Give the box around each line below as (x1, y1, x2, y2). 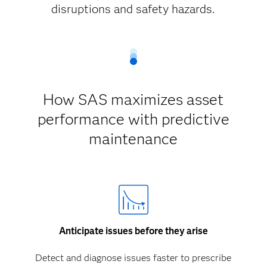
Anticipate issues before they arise (58, 225, 208, 237)
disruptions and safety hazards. (51, 2, 216, 16)
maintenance (89, 129, 178, 148)
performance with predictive (37, 110, 229, 129)
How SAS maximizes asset (43, 90, 224, 109)
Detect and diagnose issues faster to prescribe (35, 252, 232, 263)
